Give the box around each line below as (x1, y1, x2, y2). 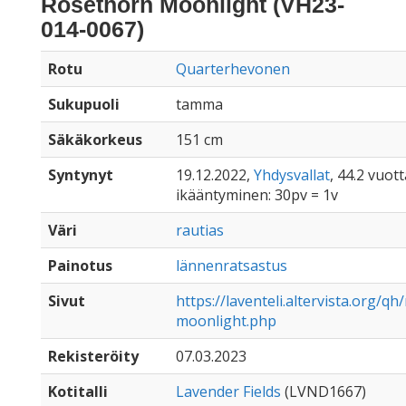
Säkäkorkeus (48, 130, 142, 150)
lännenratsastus (176, 256, 287, 275)
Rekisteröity (48, 346, 139, 366)
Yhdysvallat (254, 165, 330, 185)
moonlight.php (176, 311, 276, 331)
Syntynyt (48, 165, 113, 185)
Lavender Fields (176, 382, 281, 401)
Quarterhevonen (176, 59, 290, 79)
